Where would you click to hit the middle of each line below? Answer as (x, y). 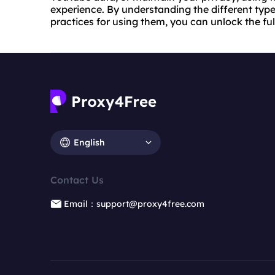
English (89, 142)
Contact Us (77, 180)
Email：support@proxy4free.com (134, 204)
